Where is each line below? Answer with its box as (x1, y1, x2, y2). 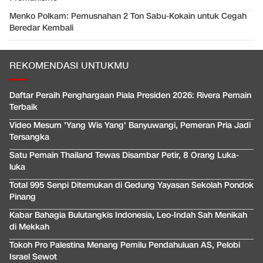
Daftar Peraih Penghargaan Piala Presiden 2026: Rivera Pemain (9, 90, 251, 102)
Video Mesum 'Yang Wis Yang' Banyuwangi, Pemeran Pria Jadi (9, 120, 251, 131)
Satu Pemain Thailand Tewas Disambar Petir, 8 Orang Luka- (9, 150, 239, 161)
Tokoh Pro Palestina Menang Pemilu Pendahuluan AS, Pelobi (9, 240, 240, 251)
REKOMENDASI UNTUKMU (9, 60, 129, 73)
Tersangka (9, 131, 49, 143)
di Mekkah (9, 221, 49, 233)
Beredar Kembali (9, 22, 73, 34)
